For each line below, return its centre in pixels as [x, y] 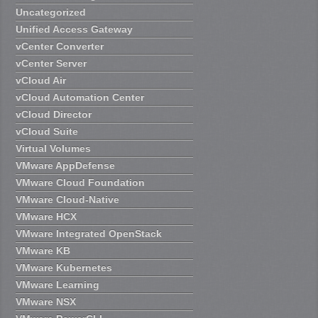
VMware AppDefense [66, 166]
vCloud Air [41, 81]
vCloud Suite [47, 132]
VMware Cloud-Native [68, 200]
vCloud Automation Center [80, 98]
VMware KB [43, 251]
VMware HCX [46, 217]
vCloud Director [54, 115]
